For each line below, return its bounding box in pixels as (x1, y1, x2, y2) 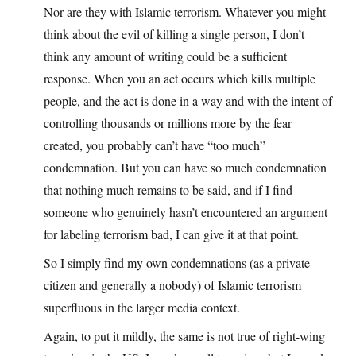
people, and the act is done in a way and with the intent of (44, 92, 332, 110)
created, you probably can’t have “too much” (44, 137, 265, 154)
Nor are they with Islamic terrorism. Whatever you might (44, 3, 326, 21)
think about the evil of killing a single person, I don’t (44, 25, 304, 43)
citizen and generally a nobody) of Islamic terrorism (44, 277, 301, 294)
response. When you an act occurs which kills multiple (44, 70, 315, 87)
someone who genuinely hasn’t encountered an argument (44, 203, 327, 221)
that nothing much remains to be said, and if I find (44, 181, 292, 199)
